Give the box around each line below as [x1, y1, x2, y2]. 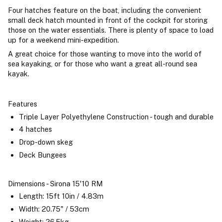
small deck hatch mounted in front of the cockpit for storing [8, 15, 208, 24]
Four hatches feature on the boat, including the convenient [8, 5, 201, 14]
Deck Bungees [18, 150, 66, 159]
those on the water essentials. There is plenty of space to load [8, 25, 214, 34]
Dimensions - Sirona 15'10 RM [8, 179, 103, 188]
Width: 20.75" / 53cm [18, 205, 89, 214]
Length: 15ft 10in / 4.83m [18, 192, 104, 201]
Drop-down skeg [18, 138, 73, 147]
